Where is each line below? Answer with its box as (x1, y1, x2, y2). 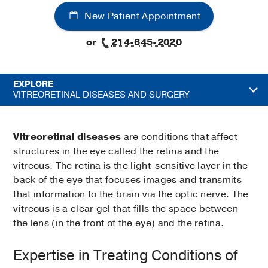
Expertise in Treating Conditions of (13, 246, 239, 266)
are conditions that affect (121, 130, 238, 144)
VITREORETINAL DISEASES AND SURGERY (13, 89, 189, 101)
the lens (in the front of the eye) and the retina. (13, 217, 227, 230)
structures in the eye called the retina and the (13, 145, 220, 159)
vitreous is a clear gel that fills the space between (13, 202, 239, 216)
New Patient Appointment (82, 10, 200, 23)
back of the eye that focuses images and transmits (13, 173, 242, 187)
